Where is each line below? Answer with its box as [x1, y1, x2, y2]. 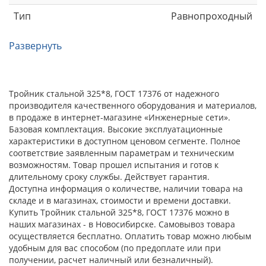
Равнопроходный [171, 9, 252, 23]
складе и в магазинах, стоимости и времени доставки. [9, 194, 231, 206]
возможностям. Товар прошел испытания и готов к [9, 159, 218, 170]
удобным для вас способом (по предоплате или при [9, 242, 221, 254]
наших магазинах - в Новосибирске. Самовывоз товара [9, 218, 235, 230]
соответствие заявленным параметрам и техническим [9, 147, 234, 159]
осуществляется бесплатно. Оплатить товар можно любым [9, 230, 251, 242]
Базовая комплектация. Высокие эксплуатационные [9, 123, 223, 135]
